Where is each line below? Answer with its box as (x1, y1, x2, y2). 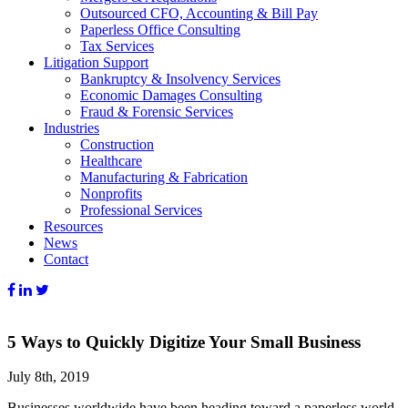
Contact (44, 251, 88, 267)
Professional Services (80, 202, 202, 218)
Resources (44, 219, 103, 234)
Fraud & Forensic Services (80, 104, 233, 119)
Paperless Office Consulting (80, 22, 240, 37)
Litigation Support (44, 55, 148, 70)
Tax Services (80, 38, 154, 54)
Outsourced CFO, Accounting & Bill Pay (80, 5, 318, 21)
